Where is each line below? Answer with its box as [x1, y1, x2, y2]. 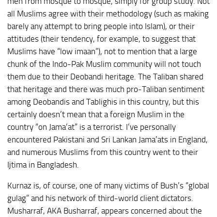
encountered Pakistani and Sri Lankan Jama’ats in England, [7, 135, 208, 145]
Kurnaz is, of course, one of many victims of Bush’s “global [7, 181, 209, 191]
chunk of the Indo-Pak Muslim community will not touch [7, 59, 201, 69]
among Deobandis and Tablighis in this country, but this [7, 97, 199, 107]
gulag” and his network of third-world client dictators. [7, 193, 193, 203]
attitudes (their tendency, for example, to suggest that [7, 34, 196, 44]
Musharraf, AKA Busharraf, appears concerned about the [7, 206, 202, 216]
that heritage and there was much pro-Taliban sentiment [7, 84, 204, 94]
